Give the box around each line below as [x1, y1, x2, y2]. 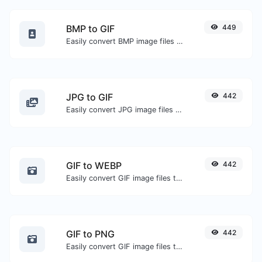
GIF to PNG [66, 227, 115, 240]
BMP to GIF [66, 22, 115, 35]
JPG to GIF [66, 91, 113, 103]
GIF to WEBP [66, 159, 122, 171]
